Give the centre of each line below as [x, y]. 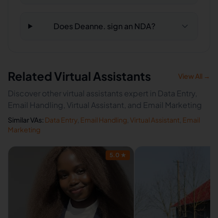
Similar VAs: [26, 120]
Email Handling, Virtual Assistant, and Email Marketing [105, 105]
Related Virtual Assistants [79, 76]
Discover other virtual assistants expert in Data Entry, [102, 93]
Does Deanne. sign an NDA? [104, 26]
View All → [194, 76]
